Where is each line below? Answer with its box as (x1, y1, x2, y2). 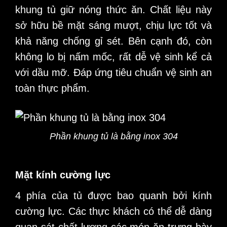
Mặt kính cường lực (15, 169, 110, 180)
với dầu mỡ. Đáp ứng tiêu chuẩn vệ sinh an (15, 67, 212, 79)
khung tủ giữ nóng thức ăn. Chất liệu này (15, 4, 212, 16)
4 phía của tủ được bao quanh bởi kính (15, 190, 212, 201)
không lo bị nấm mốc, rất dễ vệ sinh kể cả (15, 51, 212, 63)
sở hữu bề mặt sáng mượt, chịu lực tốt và (15, 20, 212, 31)
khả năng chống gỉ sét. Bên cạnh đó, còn (15, 35, 212, 47)
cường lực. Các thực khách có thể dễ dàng (15, 205, 212, 217)
